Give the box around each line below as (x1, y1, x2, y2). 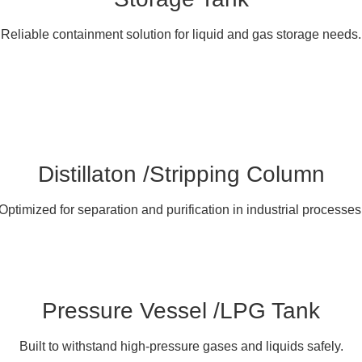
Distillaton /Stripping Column (37, 161, 325, 187)
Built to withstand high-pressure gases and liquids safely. (19, 339, 343, 353)
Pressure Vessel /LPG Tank (42, 297, 320, 323)
